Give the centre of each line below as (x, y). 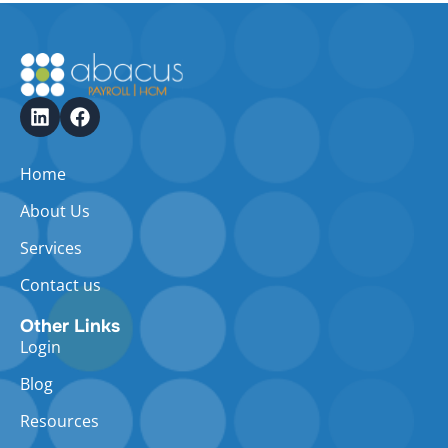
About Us (55, 210)
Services (51, 247)
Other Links (70, 325)
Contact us (60, 284)
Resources (59, 420)
